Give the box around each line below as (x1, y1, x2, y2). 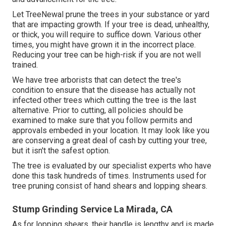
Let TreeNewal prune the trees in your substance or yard (12, 10, 209, 20)
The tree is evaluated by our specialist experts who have (12, 161, 211, 171)
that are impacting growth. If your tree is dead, (12, 20, 175, 30)
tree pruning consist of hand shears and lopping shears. (12, 181, 207, 191)
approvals (12, 126, 47, 136)
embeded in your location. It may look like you (47, 126, 209, 136)
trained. (12, 60, 38, 70)
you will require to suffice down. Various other (39, 30, 201, 40)
